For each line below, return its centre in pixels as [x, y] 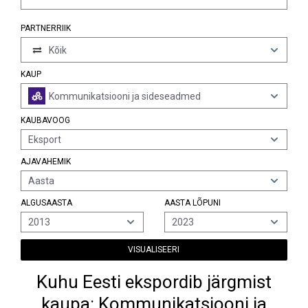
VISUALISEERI [154, 250]
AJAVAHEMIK [46, 162]
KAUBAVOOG [45, 120]
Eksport [45, 140]
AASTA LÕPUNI [192, 203]
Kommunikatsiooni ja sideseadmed [125, 96]
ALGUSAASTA [46, 203]
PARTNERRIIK [46, 28]
